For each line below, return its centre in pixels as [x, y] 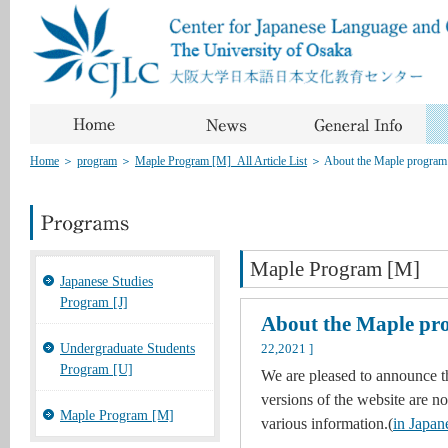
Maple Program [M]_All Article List [221, 161]
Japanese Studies [106, 281]
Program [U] [96, 369]
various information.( [327, 423]
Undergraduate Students [127, 348]
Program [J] [94, 302]
